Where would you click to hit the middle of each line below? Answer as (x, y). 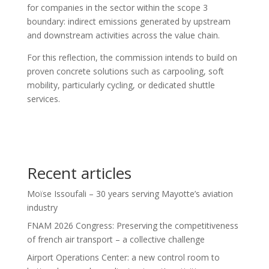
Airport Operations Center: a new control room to (123, 257)
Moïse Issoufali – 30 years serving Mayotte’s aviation (130, 193)
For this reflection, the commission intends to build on (132, 57)
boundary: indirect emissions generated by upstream (128, 21)
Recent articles (79, 173)
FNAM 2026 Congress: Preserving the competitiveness (132, 225)
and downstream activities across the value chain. (123, 35)
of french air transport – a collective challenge (116, 239)
